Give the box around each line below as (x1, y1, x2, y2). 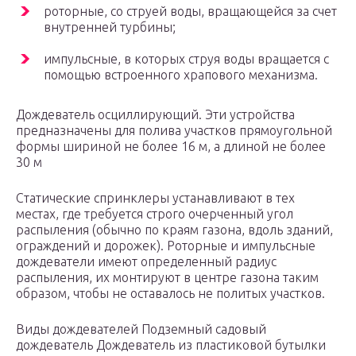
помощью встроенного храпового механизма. (44, 68, 318, 83)
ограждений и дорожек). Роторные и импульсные (16, 238, 315, 253)
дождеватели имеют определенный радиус (16, 254, 277, 269)
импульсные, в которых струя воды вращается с (44, 52, 329, 67)
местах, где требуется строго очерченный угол (16, 207, 293, 222)
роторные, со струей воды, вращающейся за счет (44, 4, 337, 19)
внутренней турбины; (44, 20, 176, 35)
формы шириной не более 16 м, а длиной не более (16, 139, 326, 154)
